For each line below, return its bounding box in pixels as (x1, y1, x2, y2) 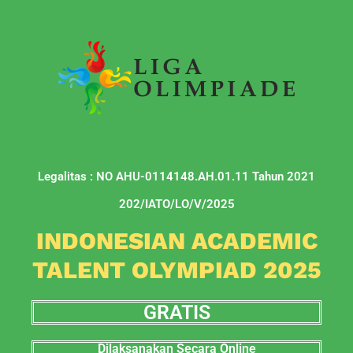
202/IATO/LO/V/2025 (118, 197, 235, 211)
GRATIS (143, 301, 210, 324)
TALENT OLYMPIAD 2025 (32, 256, 321, 284)
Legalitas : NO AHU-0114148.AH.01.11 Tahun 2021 (38, 169, 315, 184)
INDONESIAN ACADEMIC (35, 227, 318, 255)
